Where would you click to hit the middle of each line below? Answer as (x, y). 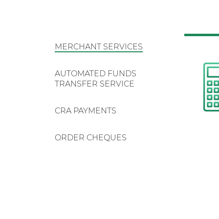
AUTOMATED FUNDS (95, 73)
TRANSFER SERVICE (94, 84)
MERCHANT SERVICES (99, 46)
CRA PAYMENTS (85, 110)
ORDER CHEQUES (90, 137)
